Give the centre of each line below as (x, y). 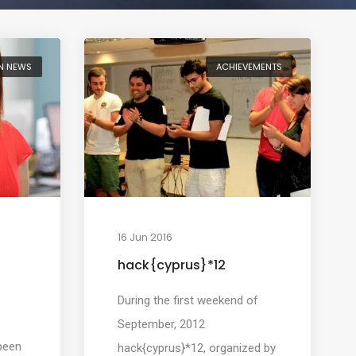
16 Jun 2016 (145, 237)
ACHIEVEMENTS (250, 67)
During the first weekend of (188, 300)
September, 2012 (162, 324)
